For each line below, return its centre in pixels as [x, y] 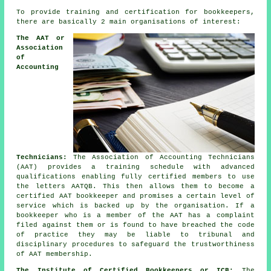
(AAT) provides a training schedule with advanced [135, 167]
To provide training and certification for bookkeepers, [135, 12]
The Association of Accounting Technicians [161, 157]
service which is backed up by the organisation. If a [135, 205]
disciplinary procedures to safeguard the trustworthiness [135, 244]
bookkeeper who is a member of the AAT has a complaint [135, 215]
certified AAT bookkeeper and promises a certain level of [135, 196]
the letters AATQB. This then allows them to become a [135, 186]
